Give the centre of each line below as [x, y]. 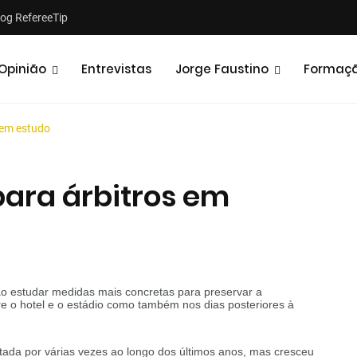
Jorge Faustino [222, 69]
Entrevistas [116, 69]
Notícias [150, 225]
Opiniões [282, 225]
